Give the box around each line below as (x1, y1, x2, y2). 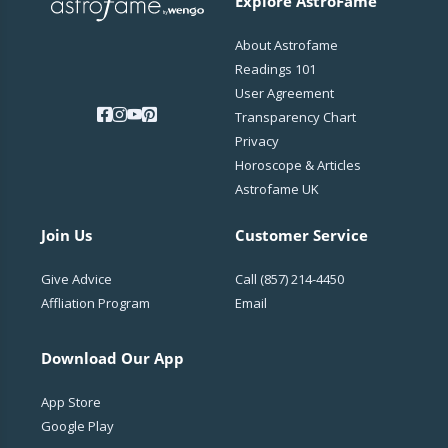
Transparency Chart (234, 107, 356, 126)
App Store (41, 392, 102, 411)
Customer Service (234, 224, 368, 245)
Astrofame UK (234, 179, 319, 198)
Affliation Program (41, 293, 151, 312)
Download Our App (41, 347, 185, 368)
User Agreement (234, 83, 334, 102)
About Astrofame (234, 35, 338, 54)
